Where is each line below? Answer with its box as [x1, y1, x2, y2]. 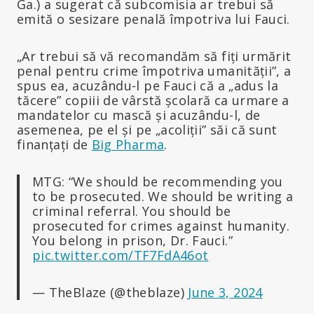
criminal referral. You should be [32, 202, 231, 219]
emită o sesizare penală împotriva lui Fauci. [17, 10, 290, 27]
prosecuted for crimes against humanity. [32, 217, 290, 234]
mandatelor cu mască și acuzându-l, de [17, 106, 261, 123]
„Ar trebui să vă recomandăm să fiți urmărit [17, 47, 292, 64]
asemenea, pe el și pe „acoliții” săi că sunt [17, 121, 278, 138]
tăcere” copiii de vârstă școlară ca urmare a [17, 91, 289, 109]
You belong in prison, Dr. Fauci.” [32, 231, 233, 249]
